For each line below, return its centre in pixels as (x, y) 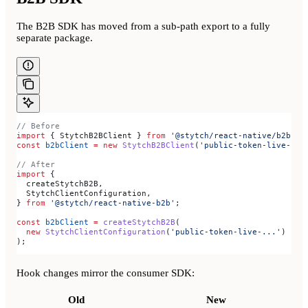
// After (36, 164)
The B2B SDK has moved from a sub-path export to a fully (143, 26)
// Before (38, 125)
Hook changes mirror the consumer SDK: (106, 273)
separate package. (55, 37)
